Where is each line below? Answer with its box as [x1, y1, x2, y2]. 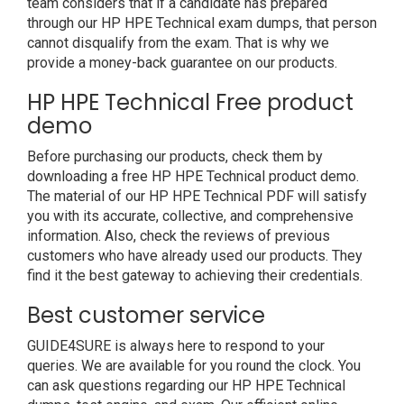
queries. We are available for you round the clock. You [27, 357, 361, 374]
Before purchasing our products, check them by [27, 148, 323, 165]
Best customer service [27, 300, 265, 330]
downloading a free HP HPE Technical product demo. [27, 168, 359, 185]
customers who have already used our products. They [27, 247, 363, 264]
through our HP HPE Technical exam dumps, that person [27, 14, 377, 32]
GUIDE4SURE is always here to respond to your [27, 337, 325, 354]
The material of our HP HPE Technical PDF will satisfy [27, 188, 367, 205]
